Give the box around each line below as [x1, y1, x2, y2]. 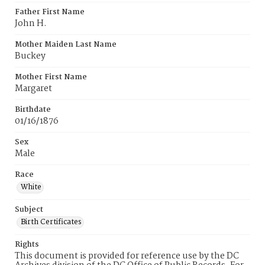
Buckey [15, 49, 46, 63]
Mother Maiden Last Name [15, 38, 117, 51]
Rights [15, 238, 39, 251]
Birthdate [15, 104, 51, 116]
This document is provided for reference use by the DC [15, 249, 239, 263]
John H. [15, 17, 47, 31]
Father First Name [15, 6, 85, 18]
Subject [15, 203, 43, 216]
